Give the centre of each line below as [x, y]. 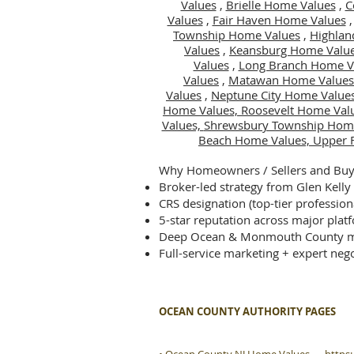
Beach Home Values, [256, 140]
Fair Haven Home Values [279, 20]
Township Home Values [237, 35]
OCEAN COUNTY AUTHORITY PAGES [247, 311]
